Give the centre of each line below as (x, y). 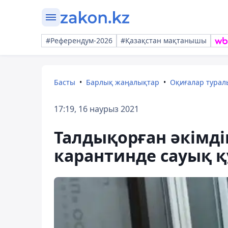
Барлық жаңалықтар (123, 82)
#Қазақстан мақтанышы (164, 40)
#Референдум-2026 (79, 40)
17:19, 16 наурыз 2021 (96, 109)
